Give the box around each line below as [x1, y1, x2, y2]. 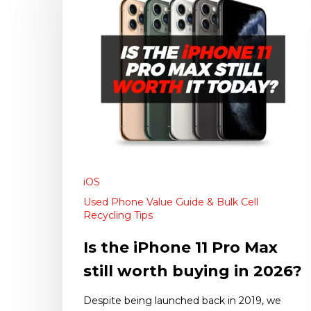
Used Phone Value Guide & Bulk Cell [83, 196, 258, 209]
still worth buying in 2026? [83, 262, 302, 281]
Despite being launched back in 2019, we [83, 294, 281, 308]
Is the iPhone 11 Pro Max [83, 238, 278, 258]
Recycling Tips [83, 209, 153, 222]
